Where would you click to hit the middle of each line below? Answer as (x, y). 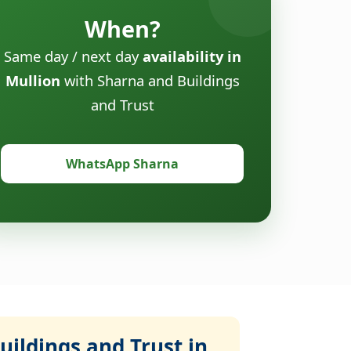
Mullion (33, 80)
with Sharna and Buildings (150, 80)
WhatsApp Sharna (122, 163)
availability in (192, 56)
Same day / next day (73, 56)
